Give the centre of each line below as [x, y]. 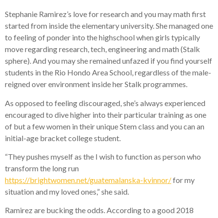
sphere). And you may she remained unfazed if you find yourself [109, 61]
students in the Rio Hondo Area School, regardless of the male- [108, 73]
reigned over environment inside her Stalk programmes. [96, 84]
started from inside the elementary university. [80, 26]
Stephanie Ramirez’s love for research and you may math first [105, 14]
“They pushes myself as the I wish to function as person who [103, 157]
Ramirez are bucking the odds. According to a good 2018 [99, 210]
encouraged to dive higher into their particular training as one [106, 114]
